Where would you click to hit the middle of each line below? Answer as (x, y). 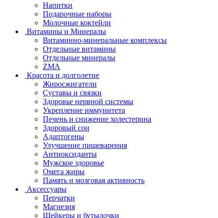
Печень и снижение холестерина (97, 119)
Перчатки (59, 198)
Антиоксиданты (70, 154)
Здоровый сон (66, 127)
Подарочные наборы (77, 14)
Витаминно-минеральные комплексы (105, 40)
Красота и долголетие (63, 75)
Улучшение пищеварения (85, 145)
